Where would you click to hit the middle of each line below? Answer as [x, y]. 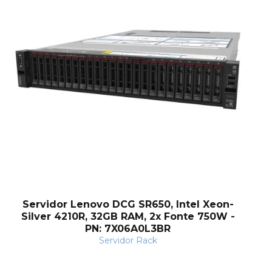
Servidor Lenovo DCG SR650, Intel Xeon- [128, 205]
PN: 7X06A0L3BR [128, 229]
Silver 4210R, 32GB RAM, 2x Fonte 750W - [128, 217]
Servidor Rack [128, 241]
